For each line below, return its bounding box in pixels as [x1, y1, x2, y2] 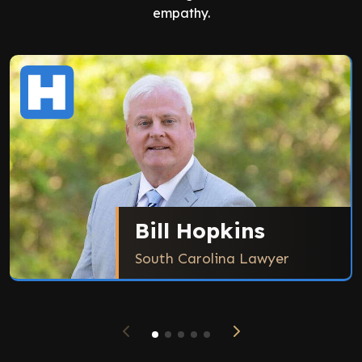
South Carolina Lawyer [135, 250, 289, 268]
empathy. [152, 5, 210, 22]
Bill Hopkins [135, 217, 265, 245]
